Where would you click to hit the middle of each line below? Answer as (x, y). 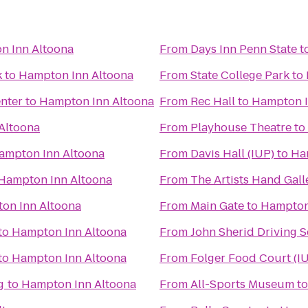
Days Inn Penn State (244, 49)
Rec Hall (213, 101)
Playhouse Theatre (241, 128)
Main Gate (217, 206)
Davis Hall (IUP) (232, 154)
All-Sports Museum (242, 284)
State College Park (240, 75)
